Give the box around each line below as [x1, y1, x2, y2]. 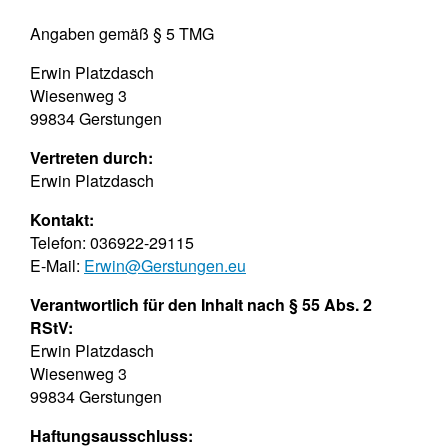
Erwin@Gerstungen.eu [84, 253, 246, 277]
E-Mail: [30, 253, 84, 277]
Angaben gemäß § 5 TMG [30, 21, 214, 45]
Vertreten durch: [30, 145, 157, 169]
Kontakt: [30, 207, 94, 231]
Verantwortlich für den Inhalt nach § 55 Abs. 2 [30, 292, 372, 316]
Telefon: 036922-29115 [30, 230, 194, 254]
